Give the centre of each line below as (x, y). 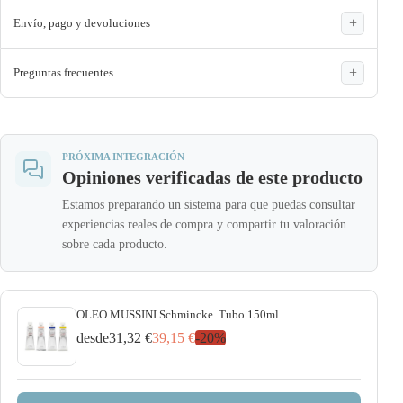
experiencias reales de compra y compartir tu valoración (204, 224)
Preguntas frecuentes (63, 72)
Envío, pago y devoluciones (82, 22)
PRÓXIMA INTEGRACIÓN (123, 156)
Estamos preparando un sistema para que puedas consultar (209, 204)
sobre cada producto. (115, 244)
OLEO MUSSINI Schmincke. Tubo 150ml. (179, 314)
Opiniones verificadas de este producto (212, 177)
